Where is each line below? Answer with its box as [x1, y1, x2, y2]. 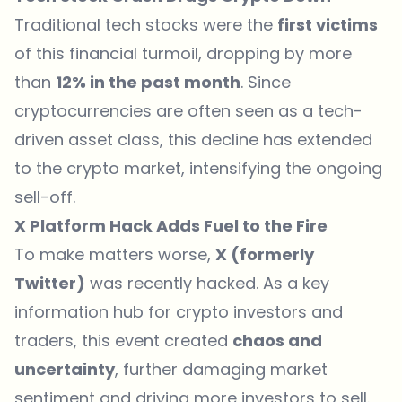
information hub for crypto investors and [14, 300, 343, 323]
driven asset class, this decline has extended [14, 127, 372, 151]
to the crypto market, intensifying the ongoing [14, 156, 382, 179]
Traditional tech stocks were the [14, 13, 277, 36]
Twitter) [14, 271, 85, 294]
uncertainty [14, 357, 115, 380]
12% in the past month [56, 70, 240, 93]
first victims [277, 13, 378, 36]
